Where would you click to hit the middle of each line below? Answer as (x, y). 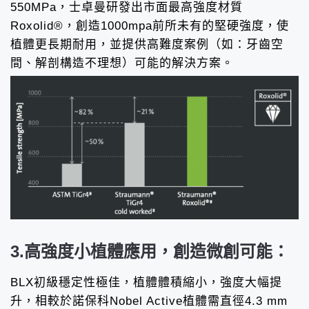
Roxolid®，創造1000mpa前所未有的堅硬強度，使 (150, 26)
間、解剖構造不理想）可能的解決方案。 (122, 63)
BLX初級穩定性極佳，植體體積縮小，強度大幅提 (146, 283)
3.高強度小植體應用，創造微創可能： (150, 252)
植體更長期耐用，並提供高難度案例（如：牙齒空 (147, 45)
